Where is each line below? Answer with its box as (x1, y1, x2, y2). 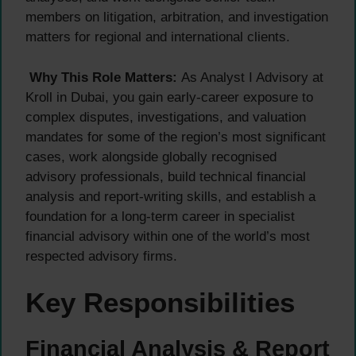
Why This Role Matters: (29, 69, 177, 85)
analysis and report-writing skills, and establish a (25, 188, 315, 204)
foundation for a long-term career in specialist (25, 208, 295, 224)
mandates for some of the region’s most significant (25, 129, 326, 145)
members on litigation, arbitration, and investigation (25, 10, 328, 25)
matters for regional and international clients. (25, 29, 290, 45)
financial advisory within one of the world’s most (25, 228, 310, 244)
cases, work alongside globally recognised (25, 149, 277, 164)
